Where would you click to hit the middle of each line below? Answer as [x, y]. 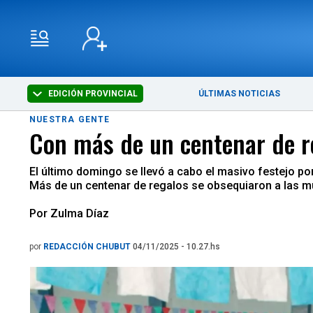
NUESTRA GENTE [70, 119]
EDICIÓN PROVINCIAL [92, 94]
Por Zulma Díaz [69, 213]
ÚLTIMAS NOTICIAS [240, 94]
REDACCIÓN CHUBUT [88, 247]
